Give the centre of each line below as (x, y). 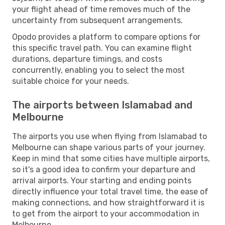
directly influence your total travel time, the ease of (110, 191)
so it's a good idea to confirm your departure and (104, 169)
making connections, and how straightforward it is (108, 202)
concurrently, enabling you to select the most (98, 70)
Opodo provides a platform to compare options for (106, 37)
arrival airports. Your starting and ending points (102, 180)
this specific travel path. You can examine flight (102, 48)
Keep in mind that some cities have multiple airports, (111, 158)
